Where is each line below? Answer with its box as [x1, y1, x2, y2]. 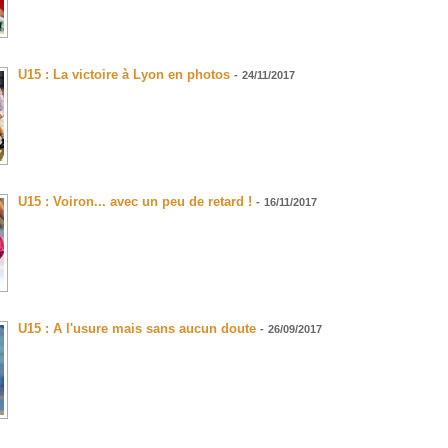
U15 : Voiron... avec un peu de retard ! [18, 194, 252, 210]
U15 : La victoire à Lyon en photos [18, 67, 230, 83]
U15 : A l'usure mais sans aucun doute [18, 321, 256, 337]
